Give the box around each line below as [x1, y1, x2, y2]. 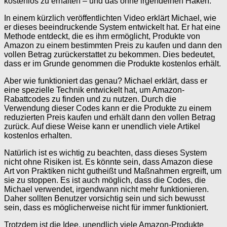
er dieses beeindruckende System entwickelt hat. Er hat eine [4, 23, 220, 32]
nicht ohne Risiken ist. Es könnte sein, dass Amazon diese [4, 158, 213, 167]
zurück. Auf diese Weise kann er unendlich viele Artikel [4, 122, 200, 131]
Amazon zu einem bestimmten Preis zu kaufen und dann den [4, 41, 222, 50]
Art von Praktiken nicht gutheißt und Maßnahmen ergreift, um [4, 167, 221, 176]
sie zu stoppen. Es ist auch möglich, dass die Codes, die [4, 176, 206, 185]
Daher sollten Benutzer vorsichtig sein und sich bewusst [4, 194, 205, 203]
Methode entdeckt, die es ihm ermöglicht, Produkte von [4, 32, 200, 41]
